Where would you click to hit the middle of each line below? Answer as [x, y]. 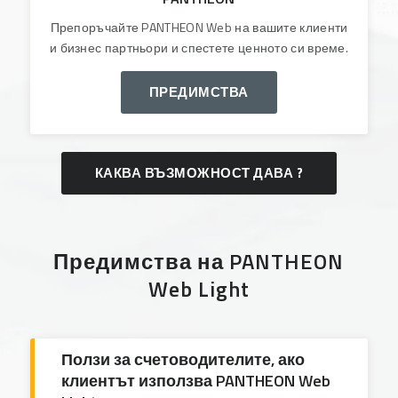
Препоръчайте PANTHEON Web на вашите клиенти [199, 28]
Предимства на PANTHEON [199, 261]
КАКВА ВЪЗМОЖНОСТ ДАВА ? [199, 172]
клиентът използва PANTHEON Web [195, 380]
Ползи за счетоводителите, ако [183, 359]
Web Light [199, 288]
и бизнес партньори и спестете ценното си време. [199, 48]
